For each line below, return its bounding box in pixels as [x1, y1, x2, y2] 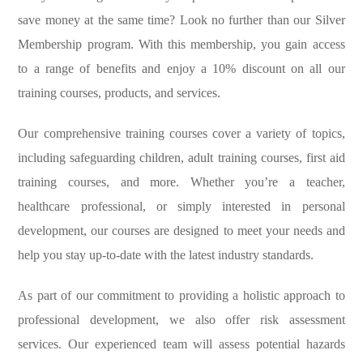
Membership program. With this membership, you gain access [18, 37, 345, 52]
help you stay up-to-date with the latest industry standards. [18, 248, 314, 263]
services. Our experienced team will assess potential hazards [18, 337, 345, 352]
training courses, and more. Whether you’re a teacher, [18, 175, 345, 190]
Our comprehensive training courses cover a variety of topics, [18, 126, 345, 141]
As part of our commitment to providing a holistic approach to [18, 288, 345, 303]
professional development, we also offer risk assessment [18, 313, 345, 327]
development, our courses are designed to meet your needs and [18, 224, 345, 238]
